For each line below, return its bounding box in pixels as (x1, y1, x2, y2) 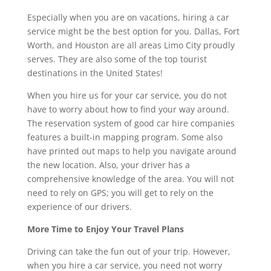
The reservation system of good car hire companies (27, 117, 235, 129)
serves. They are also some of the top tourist (27, 53, 207, 65)
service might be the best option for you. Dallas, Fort (27, 25, 240, 37)
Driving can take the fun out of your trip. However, (27, 245, 230, 257)
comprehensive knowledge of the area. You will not (27, 172, 234, 184)
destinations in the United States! (27, 67, 163, 79)
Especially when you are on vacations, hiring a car (27, 11, 229, 23)
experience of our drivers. (27, 200, 132, 212)
